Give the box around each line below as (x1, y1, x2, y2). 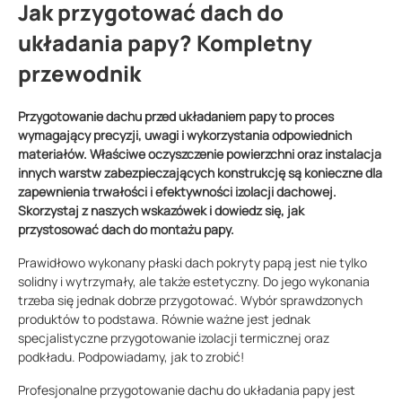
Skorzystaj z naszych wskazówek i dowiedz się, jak (18, 202, 304, 220)
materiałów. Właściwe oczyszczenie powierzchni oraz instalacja (18, 145, 381, 163)
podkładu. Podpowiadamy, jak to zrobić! (18, 348, 244, 366)
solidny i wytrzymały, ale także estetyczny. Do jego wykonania (18, 273, 370, 291)
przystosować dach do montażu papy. (18, 221, 234, 239)
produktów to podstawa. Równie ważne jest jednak (18, 310, 310, 328)
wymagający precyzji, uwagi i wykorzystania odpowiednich (18, 127, 352, 144)
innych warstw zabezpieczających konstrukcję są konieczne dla (18, 164, 382, 182)
